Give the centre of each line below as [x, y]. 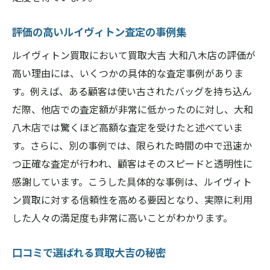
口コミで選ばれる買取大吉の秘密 [89, 252]
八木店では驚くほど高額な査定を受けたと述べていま [127, 127]
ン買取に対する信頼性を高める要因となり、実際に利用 [132, 199]
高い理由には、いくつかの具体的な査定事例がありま [128, 73]
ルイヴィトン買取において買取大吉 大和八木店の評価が [134, 55]
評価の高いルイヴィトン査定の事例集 [99, 32]
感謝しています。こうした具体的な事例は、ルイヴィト [132, 181]
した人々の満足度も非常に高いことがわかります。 [122, 218]
